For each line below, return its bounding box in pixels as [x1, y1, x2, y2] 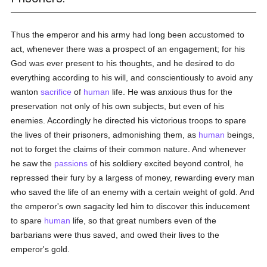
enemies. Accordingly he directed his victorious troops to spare [11, 116, 247, 125]
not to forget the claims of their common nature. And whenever [11, 144, 247, 154]
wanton [11, 87, 41, 97]
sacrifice [41, 87, 72, 97]
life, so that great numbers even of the [70, 216, 217, 225]
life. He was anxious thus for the [110, 87, 233, 97]
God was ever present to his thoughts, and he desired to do [11, 58, 235, 68]
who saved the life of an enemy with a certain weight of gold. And [11, 187, 255, 197]
